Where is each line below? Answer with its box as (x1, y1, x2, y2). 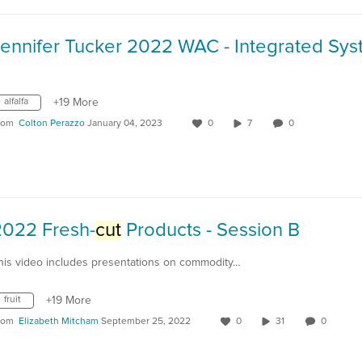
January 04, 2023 (87, 119, 162, 128)
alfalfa (4, 97, 28, 107)
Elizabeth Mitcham (19, 317, 99, 326)
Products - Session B (121, 221, 300, 240)
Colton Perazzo (19, 119, 85, 128)
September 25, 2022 (101, 317, 191, 326)
